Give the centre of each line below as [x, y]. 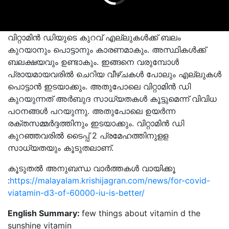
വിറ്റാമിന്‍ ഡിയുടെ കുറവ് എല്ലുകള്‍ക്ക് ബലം [94, 37]
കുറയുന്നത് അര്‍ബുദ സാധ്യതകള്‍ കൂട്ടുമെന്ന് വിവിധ [112, 99]
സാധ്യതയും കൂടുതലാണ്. [61, 148]
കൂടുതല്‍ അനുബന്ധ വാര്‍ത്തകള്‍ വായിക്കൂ [91, 168]
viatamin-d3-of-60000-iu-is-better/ [76, 193]
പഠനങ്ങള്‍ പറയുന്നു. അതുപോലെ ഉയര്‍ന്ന [91, 111]
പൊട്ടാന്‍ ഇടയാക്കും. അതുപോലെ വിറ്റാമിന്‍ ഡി [99, 86]
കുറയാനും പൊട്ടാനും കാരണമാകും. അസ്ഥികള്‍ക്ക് [107, 50]
